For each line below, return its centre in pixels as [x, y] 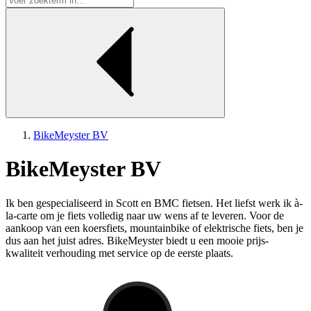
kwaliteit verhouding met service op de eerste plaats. [119, 253]
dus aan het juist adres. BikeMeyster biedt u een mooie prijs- [137, 240]
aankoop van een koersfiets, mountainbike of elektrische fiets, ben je [154, 228]
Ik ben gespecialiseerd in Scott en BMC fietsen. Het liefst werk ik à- [154, 203]
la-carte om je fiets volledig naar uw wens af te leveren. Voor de [145, 215]
